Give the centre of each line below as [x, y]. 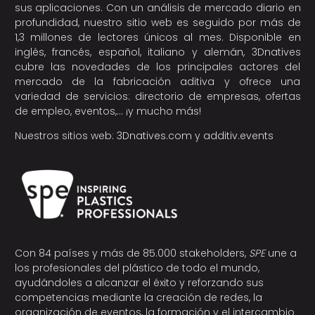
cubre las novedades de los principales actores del [157, 67]
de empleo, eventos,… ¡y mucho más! [108, 111]
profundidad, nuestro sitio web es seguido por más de [157, 23]
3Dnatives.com [154, 136]
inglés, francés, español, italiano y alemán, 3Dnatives [157, 52]
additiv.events [238, 136]
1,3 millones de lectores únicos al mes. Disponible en [157, 38]
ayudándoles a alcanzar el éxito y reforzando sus [139, 283]
